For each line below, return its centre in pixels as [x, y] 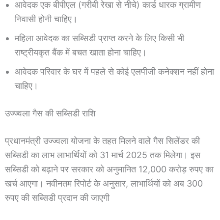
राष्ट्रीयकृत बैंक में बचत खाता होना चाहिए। [81, 52]
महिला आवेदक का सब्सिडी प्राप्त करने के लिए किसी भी [99, 38]
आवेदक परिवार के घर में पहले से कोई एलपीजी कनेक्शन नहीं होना [114, 71]
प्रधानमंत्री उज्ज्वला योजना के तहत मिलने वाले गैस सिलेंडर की [102, 140]
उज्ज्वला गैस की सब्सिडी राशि [50, 113]
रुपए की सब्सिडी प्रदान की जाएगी [57, 197]
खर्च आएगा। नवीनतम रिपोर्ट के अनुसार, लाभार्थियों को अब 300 [104, 183]
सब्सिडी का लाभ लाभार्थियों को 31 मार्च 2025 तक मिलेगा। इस [103, 155]
